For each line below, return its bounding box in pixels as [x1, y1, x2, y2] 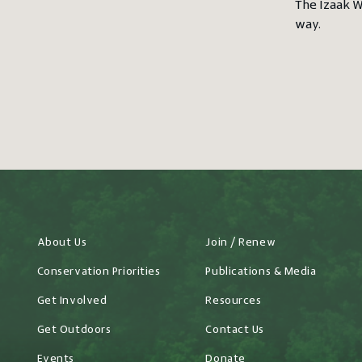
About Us [36, 237, 87, 250]
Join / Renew [205, 237, 276, 250]
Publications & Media [205, 266, 317, 279]
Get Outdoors [36, 324, 112, 337]
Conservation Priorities [36, 266, 161, 279]
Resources [205, 295, 262, 308]
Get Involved [36, 295, 107, 308]
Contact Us [205, 324, 264, 337]
